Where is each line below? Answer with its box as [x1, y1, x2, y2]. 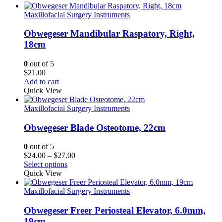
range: [75, 160, 94, 168]
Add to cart [24, 77, 59, 86]
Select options [24, 160, 67, 169]
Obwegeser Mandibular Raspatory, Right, [24, 28, 195, 39]
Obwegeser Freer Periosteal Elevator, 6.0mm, [24, 205, 206, 216]
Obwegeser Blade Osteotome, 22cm [24, 122, 166, 133]
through [75, 177, 99, 186]
